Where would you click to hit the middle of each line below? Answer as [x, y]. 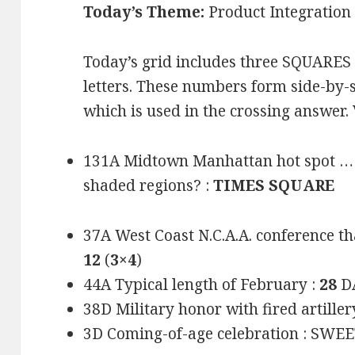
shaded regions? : [149, 186]
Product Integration [278, 12]
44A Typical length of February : [202, 285]
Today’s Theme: [144, 12]
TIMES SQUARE [274, 186]
